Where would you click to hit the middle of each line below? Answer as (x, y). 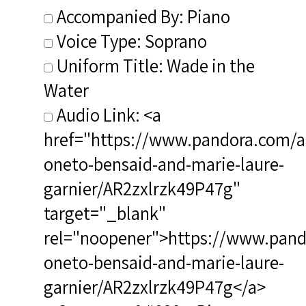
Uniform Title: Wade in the (156, 65)
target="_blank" (105, 213)
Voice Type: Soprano (132, 41)
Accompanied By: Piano (143, 16)
